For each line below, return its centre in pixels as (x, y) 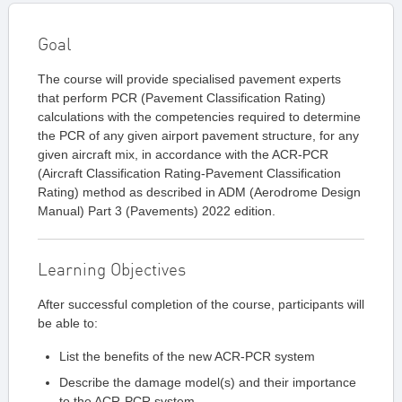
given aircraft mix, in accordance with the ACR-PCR (183, 155)
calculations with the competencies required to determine (199, 117)
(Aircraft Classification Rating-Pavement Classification (189, 174)
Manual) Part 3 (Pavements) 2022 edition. (158, 211)
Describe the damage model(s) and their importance (208, 383)
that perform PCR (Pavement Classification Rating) (182, 98)
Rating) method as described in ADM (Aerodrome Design (199, 192)
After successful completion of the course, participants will (201, 305)
